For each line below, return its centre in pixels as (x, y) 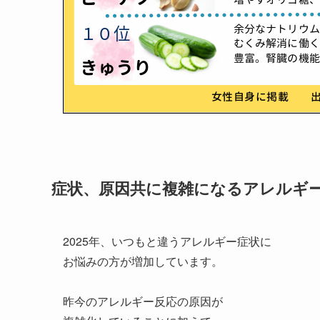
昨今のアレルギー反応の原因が (143, 301)
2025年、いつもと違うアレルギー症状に (167, 241)
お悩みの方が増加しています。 (143, 261)
